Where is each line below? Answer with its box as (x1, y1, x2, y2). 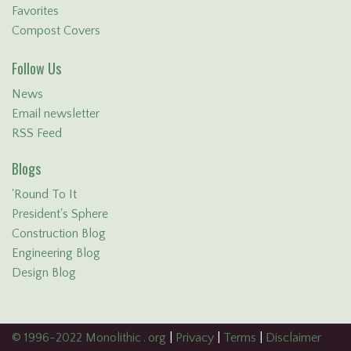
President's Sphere (12, 207, 108, 222)
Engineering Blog (12, 246, 100, 261)
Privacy (175, 331, 214, 346)
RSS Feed (12, 126, 62, 141)
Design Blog (12, 266, 76, 280)
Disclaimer (266, 331, 321, 346)
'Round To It (12, 187, 77, 202)
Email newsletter (12, 107, 100, 121)
